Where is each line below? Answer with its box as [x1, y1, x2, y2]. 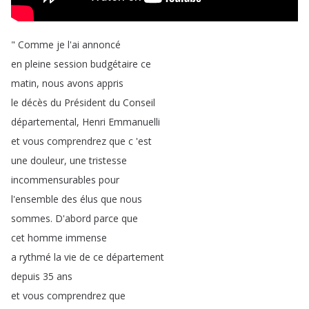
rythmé [19, 250, 51, 263]
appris [97, 77, 123, 90]
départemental [11, 115, 77, 128]
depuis [11, 270, 40, 283]
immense [66, 231, 107, 244]
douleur [30, 154, 64, 167]
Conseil [123, 96, 155, 109]
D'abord [55, 212, 91, 225]
